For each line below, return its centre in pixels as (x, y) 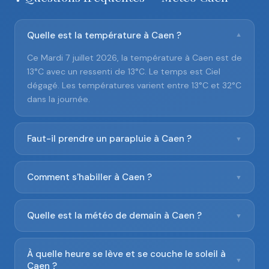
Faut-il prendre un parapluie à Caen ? (109, 139)
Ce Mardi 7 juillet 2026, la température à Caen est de (134, 58)
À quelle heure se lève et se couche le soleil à (126, 254)
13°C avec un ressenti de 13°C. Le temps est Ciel (124, 71)
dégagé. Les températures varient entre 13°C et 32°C (134, 85)
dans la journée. (59, 99)
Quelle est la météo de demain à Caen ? (114, 216)
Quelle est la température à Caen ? (104, 35)
